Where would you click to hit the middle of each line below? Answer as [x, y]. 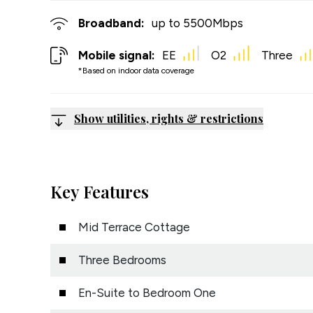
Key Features [100, 191]
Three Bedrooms [122, 260]
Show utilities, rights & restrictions [169, 118]
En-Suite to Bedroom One [147, 292]
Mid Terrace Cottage [134, 227]
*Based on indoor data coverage [136, 70]
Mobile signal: [117, 55]
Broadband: [111, 23]
